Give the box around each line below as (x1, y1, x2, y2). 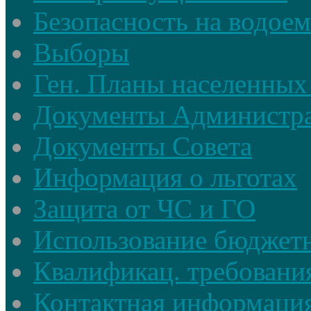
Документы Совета (33, 131, 252, 162)
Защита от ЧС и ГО (33, 194, 255, 224)
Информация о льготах (33, 162, 297, 193)
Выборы (33, 37, 129, 68)
